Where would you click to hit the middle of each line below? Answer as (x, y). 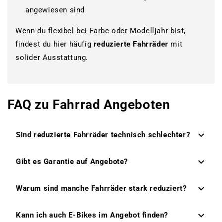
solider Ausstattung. (52, 57)
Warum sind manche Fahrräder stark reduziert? (101, 189)
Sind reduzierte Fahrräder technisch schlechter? (103, 135)
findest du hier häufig (55, 44)
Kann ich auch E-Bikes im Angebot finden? (92, 215)
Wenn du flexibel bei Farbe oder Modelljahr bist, (101, 30)
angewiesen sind (55, 10)
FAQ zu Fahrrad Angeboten (89, 104)
